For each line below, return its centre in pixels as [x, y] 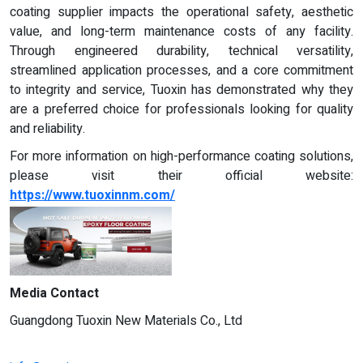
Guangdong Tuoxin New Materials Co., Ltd [126, 320]
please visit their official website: [181, 176]
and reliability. [47, 129]
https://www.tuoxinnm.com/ [92, 196]
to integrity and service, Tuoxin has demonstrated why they [181, 90]
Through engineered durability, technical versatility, [181, 51]
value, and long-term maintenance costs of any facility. [181, 32]
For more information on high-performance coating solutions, [181, 157]
